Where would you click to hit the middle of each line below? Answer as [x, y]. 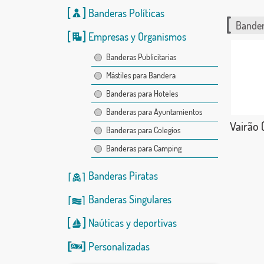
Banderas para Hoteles [142, 93]
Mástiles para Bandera [141, 75]
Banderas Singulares [130, 199]
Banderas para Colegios [143, 130]
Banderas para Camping [143, 148]
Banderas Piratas [123, 176]
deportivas [155, 223]
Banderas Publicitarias [141, 57]
